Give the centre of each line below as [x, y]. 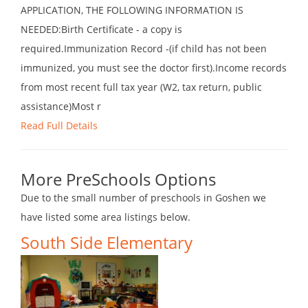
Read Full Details [59, 126]
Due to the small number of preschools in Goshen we [143, 198]
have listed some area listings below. [106, 217]
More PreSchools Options [118, 179]
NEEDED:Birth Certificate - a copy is [101, 30]
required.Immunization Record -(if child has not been [144, 49]
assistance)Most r [61, 107]
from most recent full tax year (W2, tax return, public [141, 87]
